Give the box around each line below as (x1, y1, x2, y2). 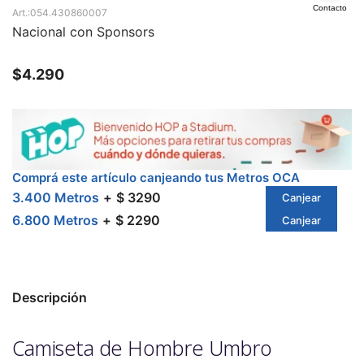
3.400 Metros (12, 189, 99, 206)
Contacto (313, 3, 347, 12)
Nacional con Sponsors (12, 24, 154, 40)
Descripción (12, 289, 87, 306)
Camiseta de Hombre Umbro (12, 334, 271, 362)
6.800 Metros (12, 212, 98, 229)
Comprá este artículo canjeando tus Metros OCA (12, 170, 300, 186)
